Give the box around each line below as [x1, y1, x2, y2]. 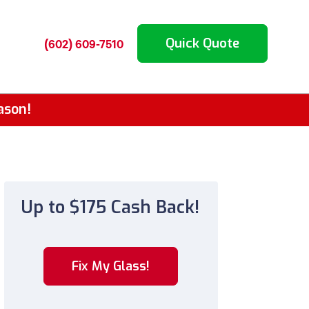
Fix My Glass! [72, 258, 150, 275]
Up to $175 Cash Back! [21, 196, 199, 219]
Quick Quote [165, 34, 239, 52]
